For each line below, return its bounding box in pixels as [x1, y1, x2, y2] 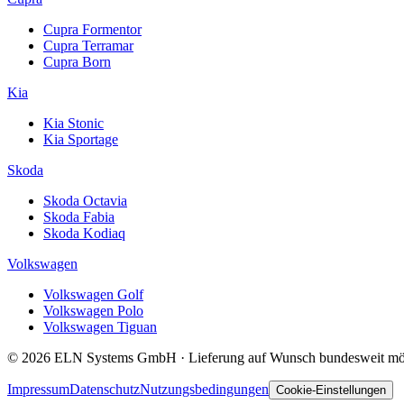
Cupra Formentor [43, 21, 142, 37]
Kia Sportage [43, 131, 118, 147]
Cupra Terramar [43, 37, 133, 53]
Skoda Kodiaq [43, 225, 125, 241]
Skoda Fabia [43, 208, 115, 225]
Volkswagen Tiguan [43, 318, 157, 335]
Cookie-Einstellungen [276, 382, 386, 397]
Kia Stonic [43, 115, 104, 131]
